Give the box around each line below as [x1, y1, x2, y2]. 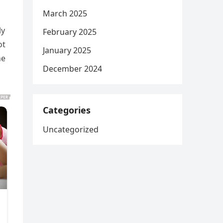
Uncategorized [43, 124, 99, 135]
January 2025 [43, 45, 91, 56]
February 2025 [43, 26, 97, 37]
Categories [43, 104, 91, 116]
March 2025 [43, 8, 87, 19]
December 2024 [43, 63, 102, 74]
